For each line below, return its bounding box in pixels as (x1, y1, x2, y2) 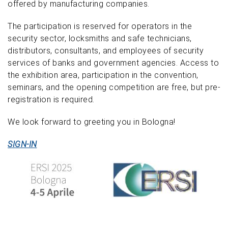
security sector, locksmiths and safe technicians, (8, 34, 192, 43)
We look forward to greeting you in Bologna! (8, 117, 176, 127)
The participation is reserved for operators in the (8, 21, 192, 31)
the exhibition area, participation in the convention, (8, 70, 198, 80)
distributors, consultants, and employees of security (8, 46, 204, 55)
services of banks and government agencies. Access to (8, 58, 219, 68)
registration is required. (8, 95, 95, 104)
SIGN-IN (8, 139, 37, 149)
